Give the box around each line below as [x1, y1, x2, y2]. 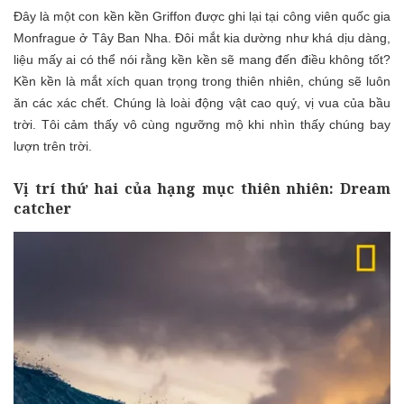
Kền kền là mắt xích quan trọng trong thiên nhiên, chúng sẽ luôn [14, 74, 390, 89]
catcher [14, 198, 71, 219]
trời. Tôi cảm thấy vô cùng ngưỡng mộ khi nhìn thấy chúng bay [14, 117, 390, 133]
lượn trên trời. [14, 139, 92, 154]
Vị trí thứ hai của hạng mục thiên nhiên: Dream [14, 179, 390, 199]
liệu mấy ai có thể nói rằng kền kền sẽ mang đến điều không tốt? [14, 52, 390, 68]
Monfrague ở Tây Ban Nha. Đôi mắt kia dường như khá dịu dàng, [14, 31, 390, 46]
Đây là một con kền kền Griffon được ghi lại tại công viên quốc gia [14, 9, 390, 24]
